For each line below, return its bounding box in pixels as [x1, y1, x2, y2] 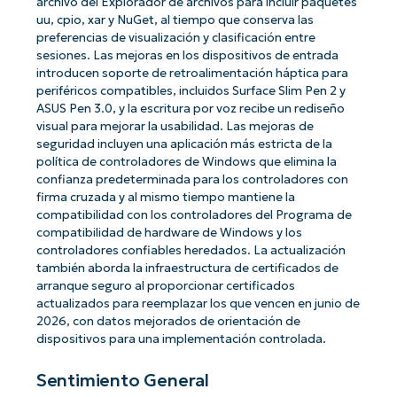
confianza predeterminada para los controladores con [35, 172, 348, 188]
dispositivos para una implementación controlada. [35, 331, 326, 347]
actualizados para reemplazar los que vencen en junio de [35, 296, 360, 312]
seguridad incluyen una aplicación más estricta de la [35, 136, 332, 152]
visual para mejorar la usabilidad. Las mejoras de [35, 119, 314, 135]
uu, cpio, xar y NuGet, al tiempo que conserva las [35, 12, 314, 28]
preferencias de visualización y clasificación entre [35, 30, 315, 46]
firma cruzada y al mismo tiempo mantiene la [35, 190, 295, 206]
